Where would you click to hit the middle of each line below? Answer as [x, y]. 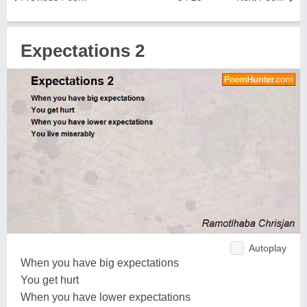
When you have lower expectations [106, 297]
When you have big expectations [100, 262]
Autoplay [268, 248]
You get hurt [50, 280]
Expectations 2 [83, 51]
